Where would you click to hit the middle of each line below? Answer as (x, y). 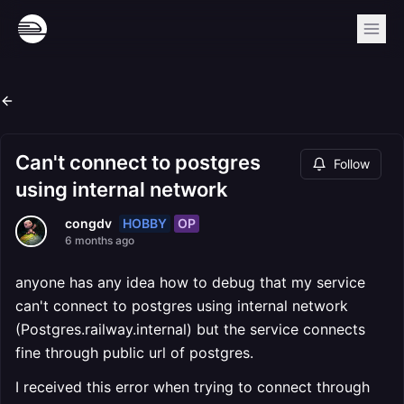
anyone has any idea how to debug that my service (190, 282)
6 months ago (100, 240)
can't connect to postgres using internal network (182, 306)
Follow (352, 164)
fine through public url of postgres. (134, 353)
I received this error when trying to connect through (193, 387)
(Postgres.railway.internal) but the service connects (190, 329)
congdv (88, 223)
